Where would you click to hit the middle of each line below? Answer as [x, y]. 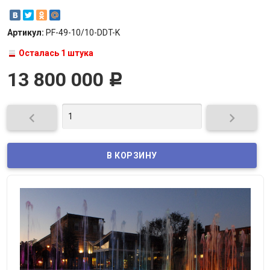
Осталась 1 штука [56, 53]
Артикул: [26, 33]
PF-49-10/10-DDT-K [83, 33]
